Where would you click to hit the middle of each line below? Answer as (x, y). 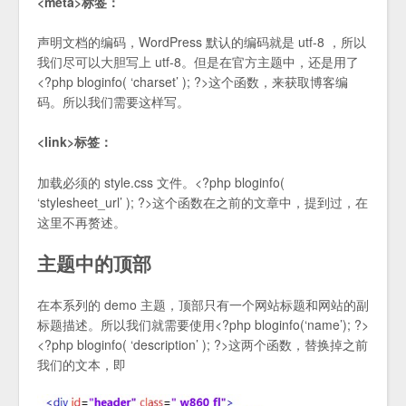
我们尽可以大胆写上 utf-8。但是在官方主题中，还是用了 (198, 62)
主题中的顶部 (94, 262)
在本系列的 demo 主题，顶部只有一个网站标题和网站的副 (203, 305)
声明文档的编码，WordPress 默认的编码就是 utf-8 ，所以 (202, 42)
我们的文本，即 (82, 365)
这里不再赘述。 (82, 222)
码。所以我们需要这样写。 (113, 102)
